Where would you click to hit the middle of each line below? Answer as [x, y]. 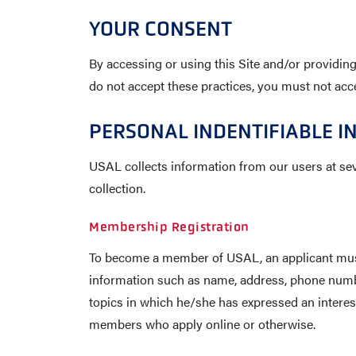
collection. [117, 188]
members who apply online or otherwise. [202, 324]
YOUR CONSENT [161, 29]
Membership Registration [169, 227]
